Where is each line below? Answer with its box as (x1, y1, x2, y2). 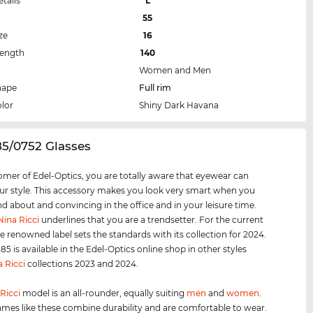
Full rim (139, 82, 172, 93)
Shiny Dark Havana (139, 99, 219, 110)
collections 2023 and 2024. (25, 258, 139, 269)
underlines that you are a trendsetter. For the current (39, 214, 264, 225)
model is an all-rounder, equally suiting (20, 287, 187, 298)
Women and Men (139, 64, 212, 75)
